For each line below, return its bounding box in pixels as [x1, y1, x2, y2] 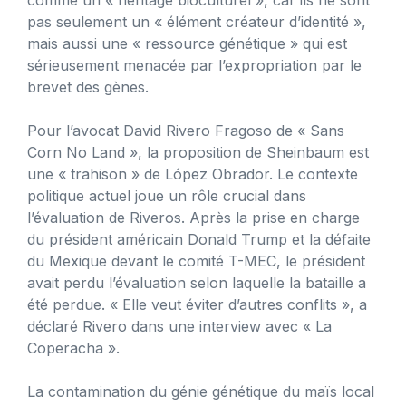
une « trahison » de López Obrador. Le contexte [27, 164, 358, 183]
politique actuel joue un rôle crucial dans [27, 186, 306, 205]
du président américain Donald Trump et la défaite [27, 229, 371, 248]
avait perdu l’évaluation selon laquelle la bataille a [27, 273, 366, 292]
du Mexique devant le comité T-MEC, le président [27, 251, 365, 270]
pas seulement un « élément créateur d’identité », [27, 12, 366, 31]
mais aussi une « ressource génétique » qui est [27, 34, 347, 53]
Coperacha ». [27, 338, 120, 357]
